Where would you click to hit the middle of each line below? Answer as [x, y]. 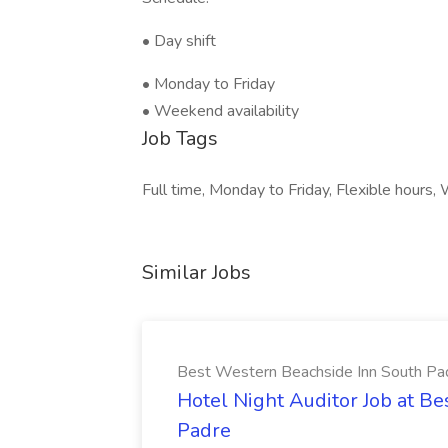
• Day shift [179, 41]
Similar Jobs [196, 272]
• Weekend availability [220, 111]
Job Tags [180, 138]
